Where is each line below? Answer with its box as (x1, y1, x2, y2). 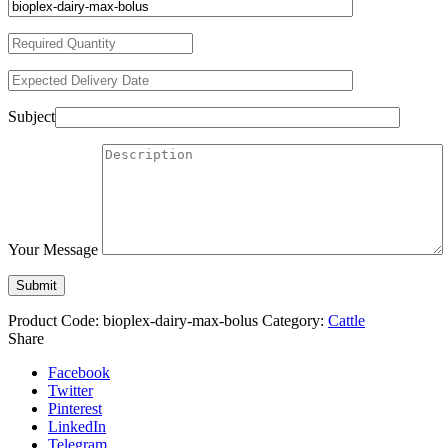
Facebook (48, 364, 110, 382)
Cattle (328, 312, 365, 330)
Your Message (8, 241, 98, 259)
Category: (262, 312, 328, 330)
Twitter (48, 382, 93, 400)
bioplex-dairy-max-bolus (103, 312, 258, 330)
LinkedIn (48, 418, 106, 436)
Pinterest (48, 400, 102, 418)
